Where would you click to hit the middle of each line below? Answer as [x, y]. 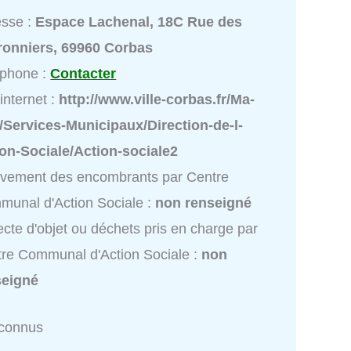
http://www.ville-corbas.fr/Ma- [157, 100]
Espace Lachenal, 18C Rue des [139, 22]
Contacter [83, 74]
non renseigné [204, 203]
